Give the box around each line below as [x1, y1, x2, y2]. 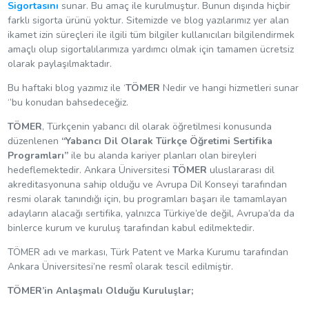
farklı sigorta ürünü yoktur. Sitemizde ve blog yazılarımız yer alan [7, 14, 289, 28]
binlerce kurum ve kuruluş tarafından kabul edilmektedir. [7, 221, 255, 235]
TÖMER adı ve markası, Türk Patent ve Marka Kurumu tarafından [7, 246, 288, 259]
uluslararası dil [206, 163, 275, 177]
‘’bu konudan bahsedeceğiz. [7, 96, 128, 110]
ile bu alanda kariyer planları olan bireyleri [68, 149, 257, 163]
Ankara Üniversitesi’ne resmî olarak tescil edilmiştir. [7, 260, 233, 274]
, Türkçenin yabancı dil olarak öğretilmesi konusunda [41, 120, 272, 134]
